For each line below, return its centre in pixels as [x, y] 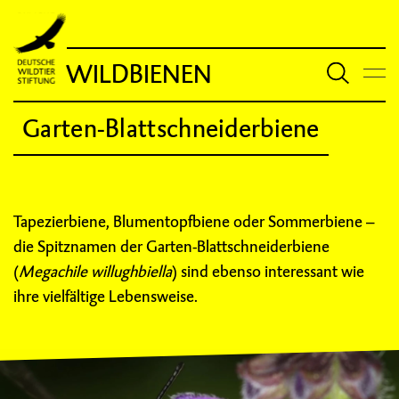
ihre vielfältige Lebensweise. [106, 296]
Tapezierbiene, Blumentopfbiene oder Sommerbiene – [194, 221]
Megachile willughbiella [95, 271]
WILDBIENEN [138, 74]
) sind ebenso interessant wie [268, 271]
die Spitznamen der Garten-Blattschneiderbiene [171, 246]
